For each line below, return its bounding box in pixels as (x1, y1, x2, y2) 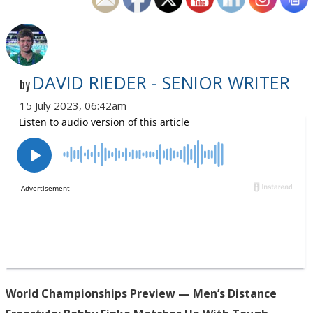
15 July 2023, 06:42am (20, 98, 126, 112)
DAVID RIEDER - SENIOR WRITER (32, 70, 290, 94)
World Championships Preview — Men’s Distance (6, 285, 277, 301)
